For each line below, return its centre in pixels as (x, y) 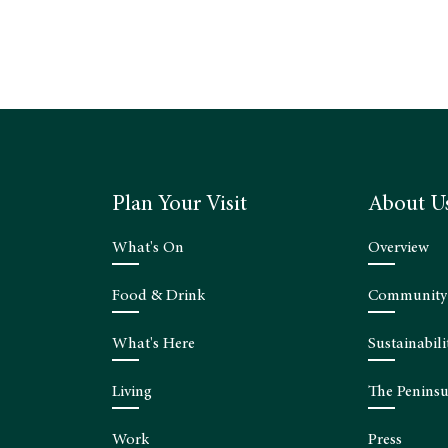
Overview (398, 248)
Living (132, 392)
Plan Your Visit (179, 205)
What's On (148, 248)
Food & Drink (158, 296)
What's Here (153, 344)
